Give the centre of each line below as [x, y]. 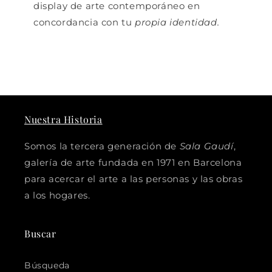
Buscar [40, 234]
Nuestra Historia [63, 120]
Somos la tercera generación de [102, 146]
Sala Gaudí [206, 146]
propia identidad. [176, 22]
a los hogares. [57, 195]
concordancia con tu [83, 22]
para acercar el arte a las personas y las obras [134, 179]
